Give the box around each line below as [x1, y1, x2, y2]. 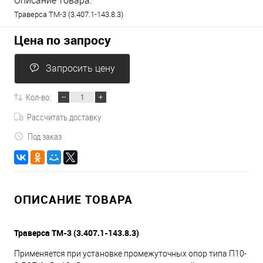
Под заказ [28, 130, 62, 142]
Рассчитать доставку [27, 110, 101, 123]
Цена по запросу [14, 32, 111, 48]
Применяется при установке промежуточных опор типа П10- [14, 248, 247, 258]
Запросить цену [46, 63, 115, 74]
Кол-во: [26, 91, 51, 103]
